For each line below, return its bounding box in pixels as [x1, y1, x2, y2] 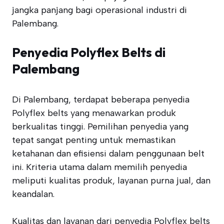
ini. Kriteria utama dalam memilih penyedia [12, 161, 187, 172]
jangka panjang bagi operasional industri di [12, 4, 187, 15]
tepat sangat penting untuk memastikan [12, 134, 175, 145]
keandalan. [12, 188, 54, 199]
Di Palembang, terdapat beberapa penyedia [12, 94, 189, 105]
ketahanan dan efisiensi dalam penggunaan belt [12, 148, 204, 159]
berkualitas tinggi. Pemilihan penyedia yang [12, 121, 188, 132]
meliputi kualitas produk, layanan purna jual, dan [12, 175, 210, 186]
